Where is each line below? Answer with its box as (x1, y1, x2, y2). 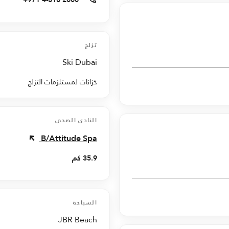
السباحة (73, 196, 97, 208)
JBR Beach (58, 212, 97, 227)
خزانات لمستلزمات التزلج (28, 75, 97, 88)
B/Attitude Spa (41, 130, 97, 146)
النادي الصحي (55, 114, 97, 126)
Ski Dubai (62, 54, 97, 70)
